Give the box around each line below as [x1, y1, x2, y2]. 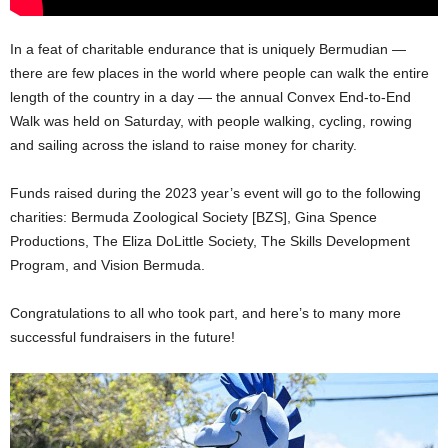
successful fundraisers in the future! [10, 328, 235, 345]
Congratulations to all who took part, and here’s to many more [10, 304, 401, 321]
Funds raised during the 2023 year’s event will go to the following [10, 184, 421, 201]
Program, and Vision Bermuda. [10, 256, 205, 273]
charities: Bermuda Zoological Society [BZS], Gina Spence [10, 208, 377, 225]
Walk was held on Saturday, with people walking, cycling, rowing [10, 112, 412, 129]
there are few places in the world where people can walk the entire [10, 64, 429, 81]
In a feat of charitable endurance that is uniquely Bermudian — [10, 40, 406, 57]
